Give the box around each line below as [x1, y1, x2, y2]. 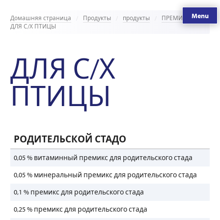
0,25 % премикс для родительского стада [14, 205, 147, 214]
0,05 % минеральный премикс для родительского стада [14, 170, 197, 179]
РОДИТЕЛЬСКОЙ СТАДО [14, 133, 126, 145]
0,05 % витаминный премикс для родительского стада [14, 153, 192, 162]
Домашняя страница [10, 14, 71, 22]
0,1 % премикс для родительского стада [14, 188, 144, 196]
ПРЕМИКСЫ [162, 14, 195, 22]
